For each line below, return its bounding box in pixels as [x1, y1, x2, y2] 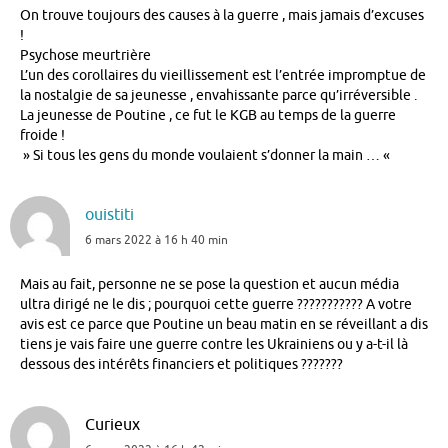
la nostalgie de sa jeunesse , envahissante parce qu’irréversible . [20, 87, 417, 105]
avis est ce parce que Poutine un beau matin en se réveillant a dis [20, 316, 428, 334]
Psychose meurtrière [20, 47, 151, 65]
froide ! [20, 127, 65, 145]
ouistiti [85, 204, 134, 226]
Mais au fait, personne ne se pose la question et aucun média [20, 276, 399, 294]
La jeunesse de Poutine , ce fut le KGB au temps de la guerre [20, 107, 396, 125]
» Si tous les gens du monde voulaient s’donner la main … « [20, 147, 393, 165]
